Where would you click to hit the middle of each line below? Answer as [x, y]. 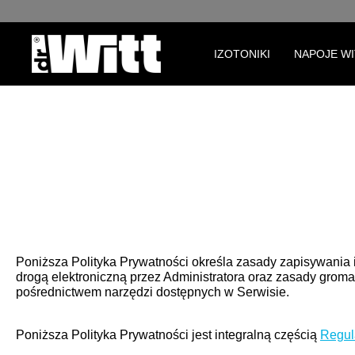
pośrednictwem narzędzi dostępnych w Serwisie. [153, 292]
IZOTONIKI [242, 54]
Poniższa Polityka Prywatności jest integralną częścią [166, 335]
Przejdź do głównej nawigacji [91, 17]
